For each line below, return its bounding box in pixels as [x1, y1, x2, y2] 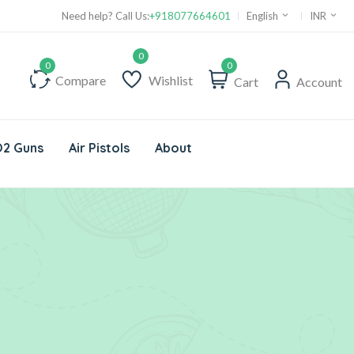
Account [296, 74, 342, 89]
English [247, 9, 281, 22]
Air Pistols [69, 140, 130, 156]
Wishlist [149, 73, 193, 88]
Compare [55, 72, 106, 88]
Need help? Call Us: [62, 9, 149, 22]
